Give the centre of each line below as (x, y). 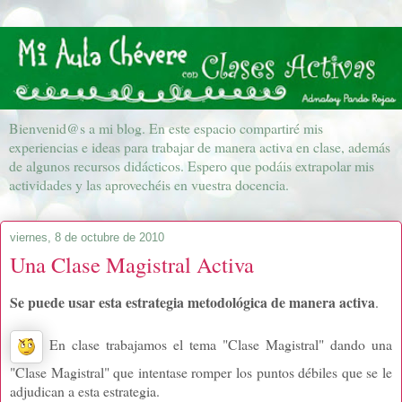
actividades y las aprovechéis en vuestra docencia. (149, 184)
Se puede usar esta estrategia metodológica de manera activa (192, 301)
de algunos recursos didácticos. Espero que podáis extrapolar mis (192, 165)
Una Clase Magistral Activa (132, 264)
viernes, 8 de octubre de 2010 (87, 237)
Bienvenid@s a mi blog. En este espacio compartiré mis (166, 127)
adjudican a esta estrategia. (85, 390)
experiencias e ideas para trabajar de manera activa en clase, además (200, 146)
